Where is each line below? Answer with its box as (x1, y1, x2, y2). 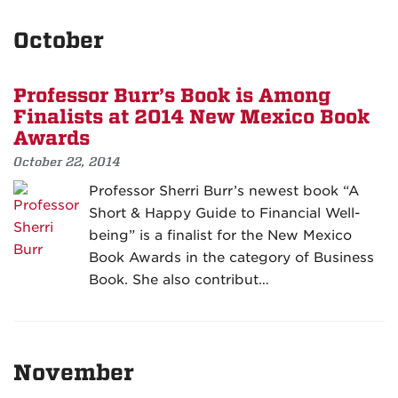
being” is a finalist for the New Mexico (89, 227, 352, 244)
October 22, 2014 (13, 154, 121, 171)
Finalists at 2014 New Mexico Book (13, 106, 370, 130)
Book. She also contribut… (89, 272, 269, 289)
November (13, 360, 134, 386)
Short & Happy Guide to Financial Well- (89, 205, 360, 222)
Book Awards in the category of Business (89, 250, 374, 267)
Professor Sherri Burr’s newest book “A (89, 183, 359, 200)
